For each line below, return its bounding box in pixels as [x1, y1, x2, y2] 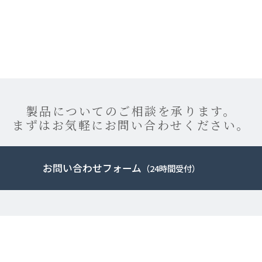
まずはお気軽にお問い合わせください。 [12, 116, 250, 133]
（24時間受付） [141, 161, 200, 174]
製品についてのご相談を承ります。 [26, 102, 236, 119]
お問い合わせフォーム [42, 160, 142, 175]
